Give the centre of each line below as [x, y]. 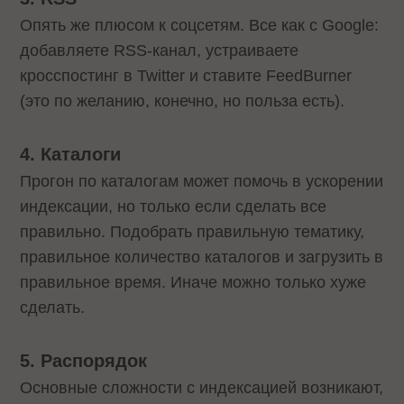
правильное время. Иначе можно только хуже [193, 282]
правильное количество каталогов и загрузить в [202, 257]
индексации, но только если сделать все [174, 206]
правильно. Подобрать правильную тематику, [193, 231]
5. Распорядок [84, 360]
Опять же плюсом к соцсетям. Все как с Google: [200, 26]
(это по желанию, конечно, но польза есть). [183, 101]
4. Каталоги [71, 154]
